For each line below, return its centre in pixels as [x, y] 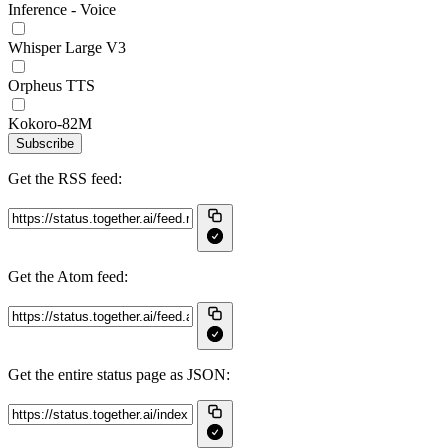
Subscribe [45, 143]
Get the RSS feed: [65, 178]
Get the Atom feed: [68, 276]
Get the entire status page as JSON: [119, 374]
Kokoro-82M [50, 123]
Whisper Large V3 [67, 47]
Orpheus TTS [51, 85]
